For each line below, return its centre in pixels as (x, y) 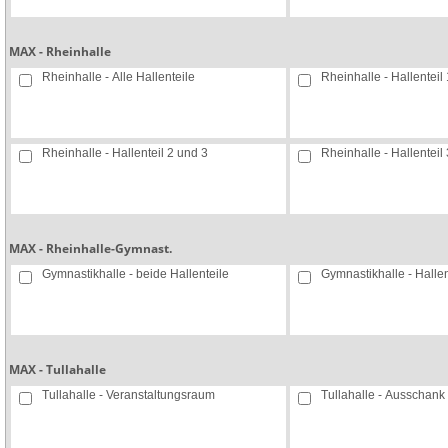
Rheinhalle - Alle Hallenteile (118, 77)
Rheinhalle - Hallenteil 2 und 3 (125, 153)
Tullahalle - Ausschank (383, 395)
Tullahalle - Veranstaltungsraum (160, 395)
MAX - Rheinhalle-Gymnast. (90, 248)
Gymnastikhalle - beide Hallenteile (135, 274)
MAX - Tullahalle (57, 369)
